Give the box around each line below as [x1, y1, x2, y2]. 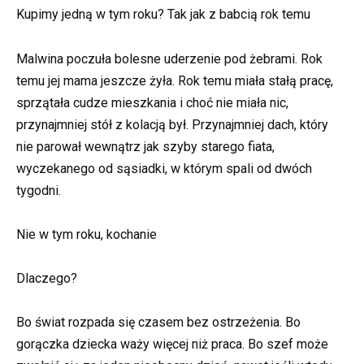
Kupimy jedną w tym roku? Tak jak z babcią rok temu [16, 6, 310, 23]
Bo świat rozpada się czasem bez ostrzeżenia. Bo [16, 314, 301, 331]
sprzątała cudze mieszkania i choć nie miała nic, [16, 94, 288, 110]
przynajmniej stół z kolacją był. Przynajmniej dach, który [16, 116, 328, 132]
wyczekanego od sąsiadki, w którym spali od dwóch [16, 160, 312, 176]
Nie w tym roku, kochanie [16, 226, 157, 242]
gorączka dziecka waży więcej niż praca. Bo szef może [16, 336, 328, 353]
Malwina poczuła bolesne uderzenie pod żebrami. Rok [16, 50, 323, 67]
